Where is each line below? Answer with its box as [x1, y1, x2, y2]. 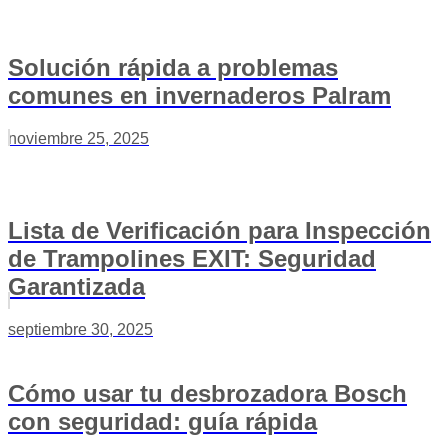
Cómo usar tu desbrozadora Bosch [8, 379, 407, 407]
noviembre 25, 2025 [8, 129, 149, 147]
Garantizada [8, 272, 145, 300]
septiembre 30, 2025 [8, 320, 153, 338]
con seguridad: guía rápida [8, 407, 317, 435]
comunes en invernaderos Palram [8, 81, 391, 109]
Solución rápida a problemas [8, 53, 338, 81]
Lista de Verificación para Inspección [8, 216, 431, 244]
